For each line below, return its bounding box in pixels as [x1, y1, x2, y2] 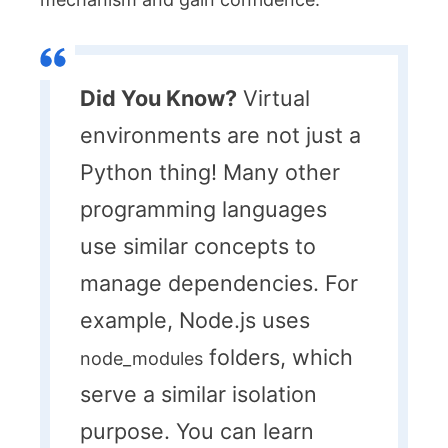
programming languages [80, 195, 327, 222]
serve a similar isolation [80, 380, 317, 407]
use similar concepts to [80, 232, 316, 259]
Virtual [237, 84, 310, 111]
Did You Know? [80, 84, 237, 111]
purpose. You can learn [80, 417, 314, 444]
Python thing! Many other [80, 158, 340, 185]
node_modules [80, 347, 203, 369]
